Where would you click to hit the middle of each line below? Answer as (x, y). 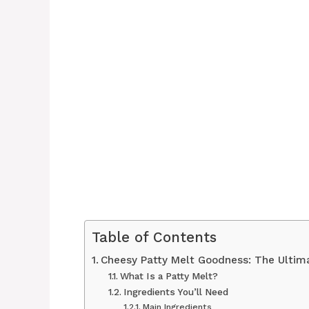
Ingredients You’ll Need (176, 291)
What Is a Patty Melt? (169, 276)
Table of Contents (154, 237)
